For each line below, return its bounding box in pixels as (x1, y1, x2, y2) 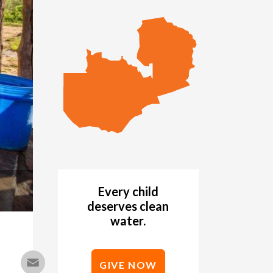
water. (110, 213, 146, 229)
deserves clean (87, 199, 169, 214)
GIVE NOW (99, 259, 157, 271)
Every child (97, 184, 158, 199)
